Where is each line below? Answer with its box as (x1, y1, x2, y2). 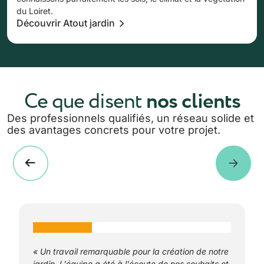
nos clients (141, 86, 240, 117)
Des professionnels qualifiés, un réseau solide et (7, 111, 254, 124)
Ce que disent (24, 86, 142, 116)
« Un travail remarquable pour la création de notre (33, 246, 229, 257)
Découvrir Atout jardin (16, 16, 115, 29)
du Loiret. (16, 5, 53, 16)
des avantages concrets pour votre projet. (7, 123, 220, 136)
